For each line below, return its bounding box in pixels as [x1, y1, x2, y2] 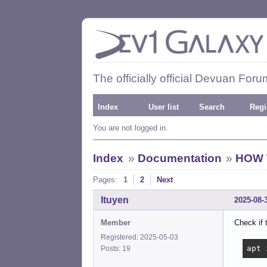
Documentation [137, 152, 222, 164]
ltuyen [101, 194, 129, 205]
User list [148, 103, 179, 111]
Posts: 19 [101, 244, 134, 253]
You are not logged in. [93, 123, 168, 132]
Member [101, 218, 131, 227]
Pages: [93, 175, 117, 184]
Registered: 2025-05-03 [101, 232, 178, 241]
